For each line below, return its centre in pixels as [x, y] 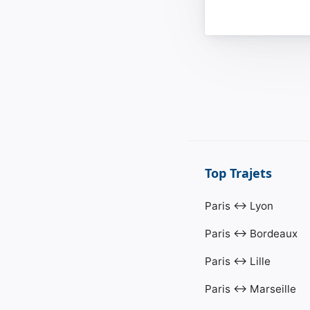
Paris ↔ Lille [238, 261]
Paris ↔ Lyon [239, 206]
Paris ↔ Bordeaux [251, 233]
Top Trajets [238, 173]
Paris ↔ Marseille [250, 289]
